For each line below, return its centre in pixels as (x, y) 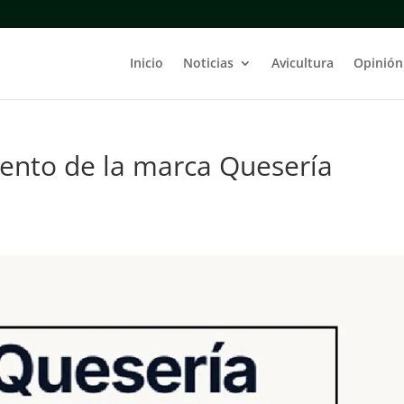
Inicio (146, 63)
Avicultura (302, 63)
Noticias (208, 63)
